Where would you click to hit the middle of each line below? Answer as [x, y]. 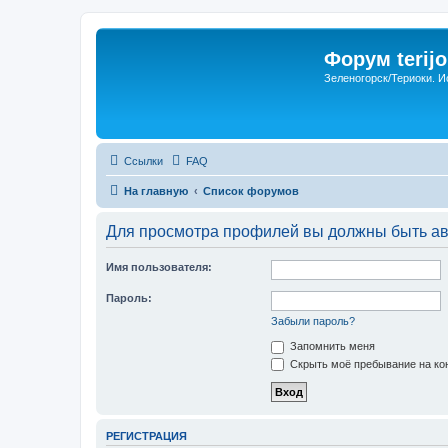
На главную [156, 191]
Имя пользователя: [159, 267]
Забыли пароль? [313, 321]
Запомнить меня [331, 346]
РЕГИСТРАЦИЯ [146, 436]
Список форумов [251, 191]
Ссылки [143, 161]
